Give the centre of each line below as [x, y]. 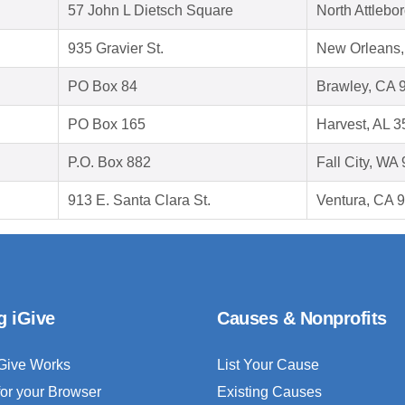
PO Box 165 [107, 125]
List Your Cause [268, 365]
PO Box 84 [103, 87]
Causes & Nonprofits [302, 319]
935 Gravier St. [116, 49]
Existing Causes [269, 392]
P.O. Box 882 [109, 163]
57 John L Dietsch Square [151, 11]
